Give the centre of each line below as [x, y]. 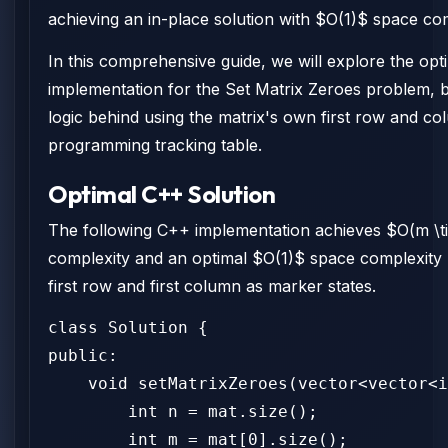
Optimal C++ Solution [162, 194]
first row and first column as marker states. [212, 286]
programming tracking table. [155, 145]
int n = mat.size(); [183, 411]
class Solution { [128, 327]
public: [83, 355]
